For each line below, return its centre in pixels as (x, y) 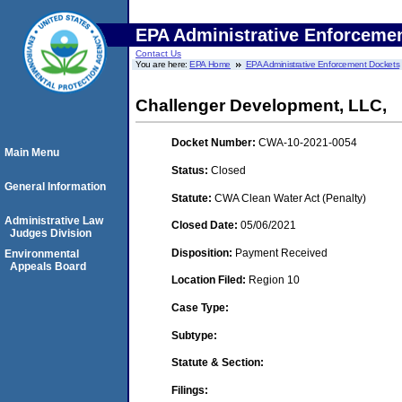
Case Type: (200, 307)
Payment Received (281, 253)
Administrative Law (54, 221)
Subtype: (194, 335)
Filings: (190, 390)
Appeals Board (48, 267)
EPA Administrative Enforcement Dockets (323, 64)
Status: (191, 170)
